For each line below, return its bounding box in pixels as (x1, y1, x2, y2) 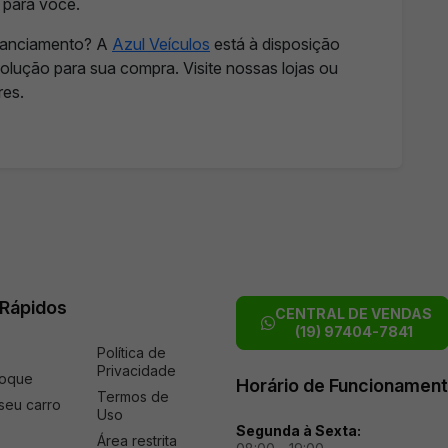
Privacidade (96, 362, 176, 380)
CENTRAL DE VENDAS (275, 305, 432, 323)
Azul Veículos (112, 34, 210, 55)
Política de (96, 344, 166, 362)
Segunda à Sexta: (236, 422, 361, 440)
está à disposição (210, 34, 340, 55)
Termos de (96, 388, 169, 406)
